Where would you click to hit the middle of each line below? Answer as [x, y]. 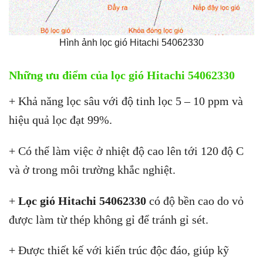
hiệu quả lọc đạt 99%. [60, 120]
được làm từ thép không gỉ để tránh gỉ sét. [109, 219]
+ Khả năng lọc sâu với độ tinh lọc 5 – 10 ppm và [126, 101]
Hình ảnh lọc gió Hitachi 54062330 [131, 42]
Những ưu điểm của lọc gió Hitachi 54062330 [122, 75]
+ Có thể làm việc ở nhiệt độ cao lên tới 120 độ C [126, 151]
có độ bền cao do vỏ [195, 200]
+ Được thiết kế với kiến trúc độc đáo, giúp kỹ [119, 250]
